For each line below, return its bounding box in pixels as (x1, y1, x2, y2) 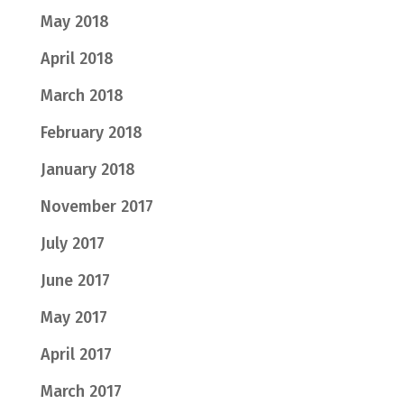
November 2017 (40, 196, 153, 216)
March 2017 (40, 381, 122, 401)
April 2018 (40, 48, 114, 69)
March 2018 (40, 85, 124, 106)
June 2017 (40, 270, 110, 290)
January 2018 (40, 159, 135, 179)
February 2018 (40, 122, 142, 142)
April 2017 (40, 344, 112, 364)
